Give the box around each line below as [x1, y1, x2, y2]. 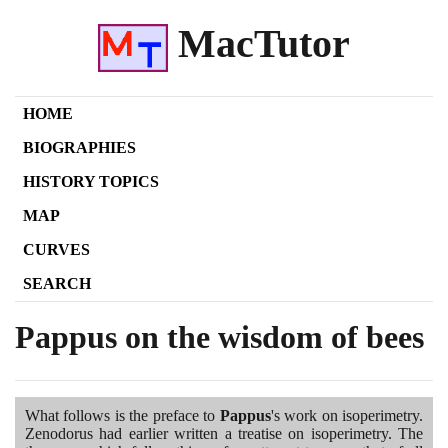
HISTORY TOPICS [23, 172, 159, 190]
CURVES [23, 240, 90, 258]
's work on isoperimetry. [270, 406, 424, 424]
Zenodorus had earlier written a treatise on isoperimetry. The [25, 424, 423, 442]
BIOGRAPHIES [23, 138, 136, 156]
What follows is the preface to [25, 406, 220, 424]
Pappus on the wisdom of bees [15, 318, 424, 355]
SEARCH [23, 274, 91, 292]
